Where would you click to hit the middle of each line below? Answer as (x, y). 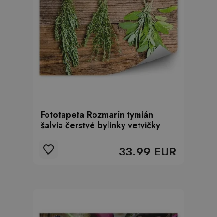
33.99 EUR (147, 151)
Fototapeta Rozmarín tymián (97, 115)
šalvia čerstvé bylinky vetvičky (101, 125)
